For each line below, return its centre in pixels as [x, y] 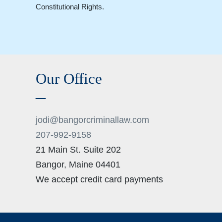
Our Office [69, 79]
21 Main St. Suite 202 [78, 150]
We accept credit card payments [99, 180]
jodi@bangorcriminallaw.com [92, 120]
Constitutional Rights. [70, 7]
